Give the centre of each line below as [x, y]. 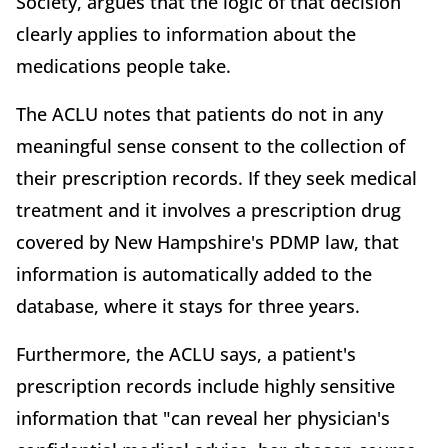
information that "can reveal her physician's [203, 417]
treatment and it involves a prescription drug [208, 209]
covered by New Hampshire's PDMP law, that [207, 241]
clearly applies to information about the [186, 33]
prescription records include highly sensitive [205, 385]
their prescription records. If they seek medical [216, 177]
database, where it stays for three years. [188, 305]
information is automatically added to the [194, 273]
